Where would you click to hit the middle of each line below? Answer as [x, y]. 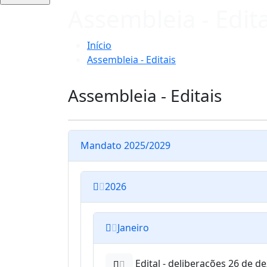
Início [99, 45]
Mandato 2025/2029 [125, 146]
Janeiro [133, 228]
